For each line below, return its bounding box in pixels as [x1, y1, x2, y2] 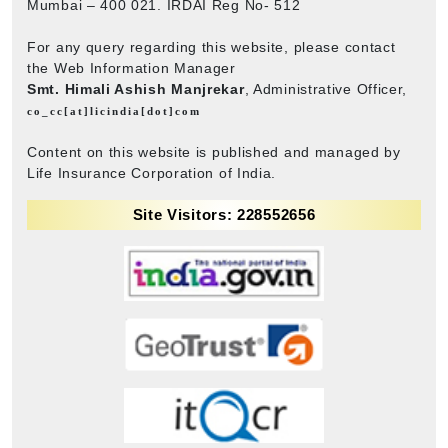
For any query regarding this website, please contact [27, 38, 396, 55]
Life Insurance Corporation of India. [27, 164, 277, 181]
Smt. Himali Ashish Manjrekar [27, 80, 245, 97]
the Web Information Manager [27, 59, 236, 76]
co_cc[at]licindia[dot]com [27, 104, 201, 117]
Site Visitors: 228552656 [132, 205, 316, 223]
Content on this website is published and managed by [27, 143, 401, 160]
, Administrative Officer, [244, 80, 408, 97]
